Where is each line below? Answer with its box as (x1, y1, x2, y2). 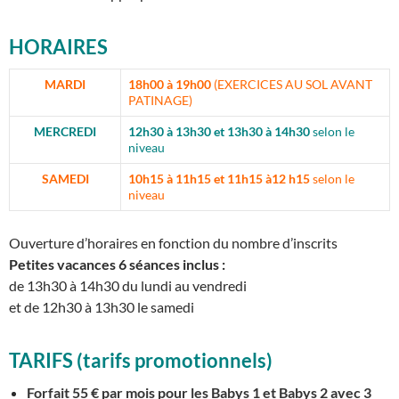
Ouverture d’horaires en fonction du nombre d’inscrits (9, 234, 338, 252)
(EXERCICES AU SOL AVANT (214, 77, 372, 93)
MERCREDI (34, 124, 96, 140)
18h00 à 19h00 (128, 77, 214, 93)
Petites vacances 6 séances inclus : (9, 256, 225, 273)
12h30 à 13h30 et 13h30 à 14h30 (128, 124, 310, 140)
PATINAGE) (128, 93, 192, 109)
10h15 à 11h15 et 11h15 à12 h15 (128, 171, 313, 187)
